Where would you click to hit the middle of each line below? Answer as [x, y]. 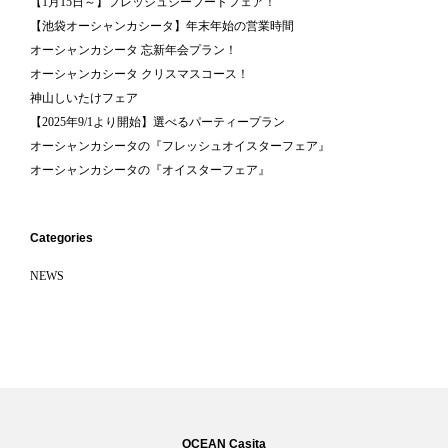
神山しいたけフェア [84, 98]
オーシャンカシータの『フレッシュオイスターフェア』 [180, 146]
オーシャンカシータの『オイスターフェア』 [150, 170]
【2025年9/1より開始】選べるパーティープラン [157, 122]
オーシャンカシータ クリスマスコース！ [139, 74]
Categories [61, 238]
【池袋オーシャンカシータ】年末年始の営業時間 [162, 26]
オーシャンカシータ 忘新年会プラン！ [133, 50]
